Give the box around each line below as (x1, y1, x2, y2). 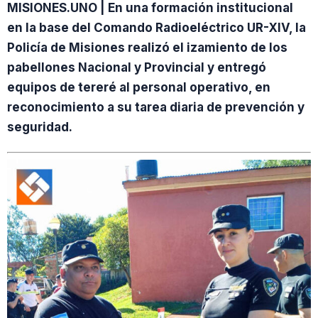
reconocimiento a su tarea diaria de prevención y (7, 100, 305, 114)
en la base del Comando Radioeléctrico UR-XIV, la (7, 21, 306, 35)
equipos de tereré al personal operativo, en (7, 80, 270, 94)
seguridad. (7, 120, 72, 134)
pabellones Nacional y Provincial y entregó (7, 60, 266, 75)
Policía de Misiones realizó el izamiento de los (7, 40, 287, 55)
